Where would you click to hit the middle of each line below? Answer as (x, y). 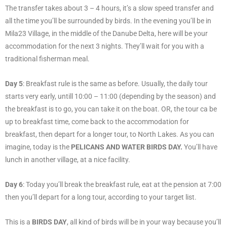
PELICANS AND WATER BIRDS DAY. (127, 147)
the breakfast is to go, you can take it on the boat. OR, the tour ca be (111, 109)
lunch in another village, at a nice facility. (68, 159)
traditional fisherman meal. (47, 59)
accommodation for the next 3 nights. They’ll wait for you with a (105, 46)
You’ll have (201, 147)
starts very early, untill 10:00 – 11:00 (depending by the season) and (110, 96)
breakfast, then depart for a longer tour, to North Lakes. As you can (110, 134)
